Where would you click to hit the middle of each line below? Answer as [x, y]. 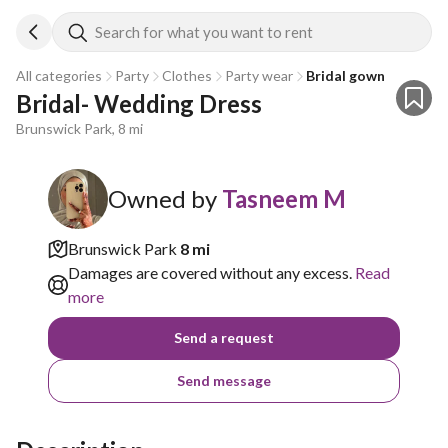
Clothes [187, 75]
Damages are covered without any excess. [210, 272]
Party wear [259, 75]
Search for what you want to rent [204, 32]
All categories [59, 75]
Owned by [162, 198]
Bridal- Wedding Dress [139, 103]
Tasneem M [284, 198]
